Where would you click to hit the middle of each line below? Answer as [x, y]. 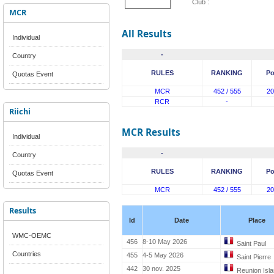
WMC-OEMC [32, 235]
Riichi [20, 111]
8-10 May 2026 [165, 242]
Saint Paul [251, 243]
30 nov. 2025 [161, 268]
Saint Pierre [254, 257]
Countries [27, 254]
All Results [147, 34]
